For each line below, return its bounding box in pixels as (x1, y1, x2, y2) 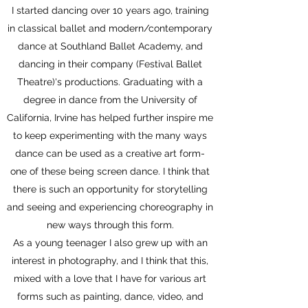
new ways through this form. (46, 219, 174, 230)
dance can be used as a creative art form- (15, 148, 205, 159)
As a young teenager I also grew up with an (12, 237, 208, 248)
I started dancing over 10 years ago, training (11, 5, 209, 16)
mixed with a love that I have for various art (14, 273, 206, 284)
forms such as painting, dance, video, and (16, 291, 203, 302)
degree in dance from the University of (23, 94, 197, 105)
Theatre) (17, 76, 55, 87)
